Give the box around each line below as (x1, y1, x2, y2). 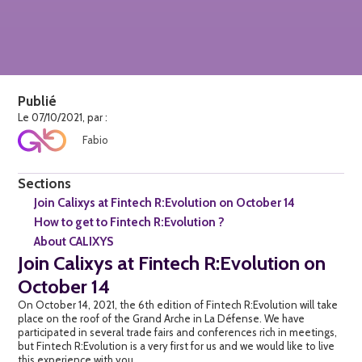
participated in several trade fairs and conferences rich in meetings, (18, 325, 338, 339)
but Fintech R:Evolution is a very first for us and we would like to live (18, 339, 335, 352)
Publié (18, 92, 57, 109)
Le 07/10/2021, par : (18, 110, 108, 124)
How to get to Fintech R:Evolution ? (34, 214, 225, 229)
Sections (18, 175, 72, 192)
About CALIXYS (34, 234, 114, 249)
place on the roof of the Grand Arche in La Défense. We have (18, 311, 305, 325)
